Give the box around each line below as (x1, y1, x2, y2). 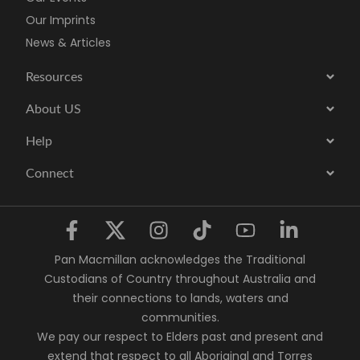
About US (26, 102, 82, 116)
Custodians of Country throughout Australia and (44, 271, 316, 288)
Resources (26, 70, 84, 84)
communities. (141, 309, 219, 326)
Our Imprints (26, 11, 96, 28)
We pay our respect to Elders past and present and (37, 329, 323, 346)
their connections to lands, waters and (72, 290, 288, 307)
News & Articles (26, 34, 112, 51)
